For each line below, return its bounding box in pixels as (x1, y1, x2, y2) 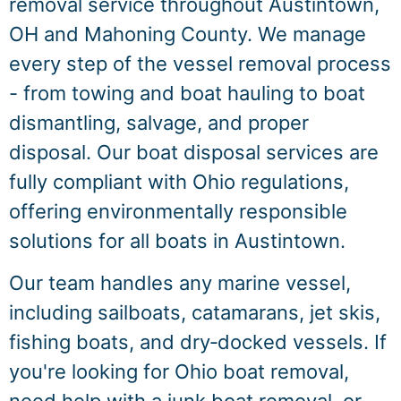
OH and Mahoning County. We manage (9, 22, 366, 46)
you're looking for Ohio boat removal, (9, 360, 349, 384)
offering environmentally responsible (9, 200, 347, 223)
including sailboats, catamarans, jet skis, (9, 301, 380, 325)
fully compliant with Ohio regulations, (9, 170, 349, 193)
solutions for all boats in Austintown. (9, 229, 346, 252)
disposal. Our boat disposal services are (9, 141, 379, 164)
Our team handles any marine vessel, (9, 271, 351, 295)
